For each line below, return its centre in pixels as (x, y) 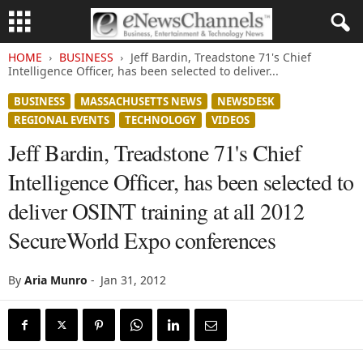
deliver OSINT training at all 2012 (156, 211)
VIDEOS (231, 120)
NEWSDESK (246, 101)
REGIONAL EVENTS (62, 120)
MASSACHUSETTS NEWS (141, 101)
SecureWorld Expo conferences (142, 240)
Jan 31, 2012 (133, 280)
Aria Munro (56, 280)
